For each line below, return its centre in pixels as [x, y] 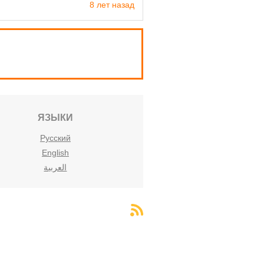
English [55, 153]
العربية [55, 168]
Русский [55, 138]
